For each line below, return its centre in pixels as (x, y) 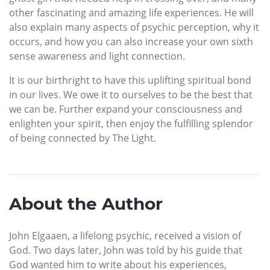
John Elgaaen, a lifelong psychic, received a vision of (125, 235)
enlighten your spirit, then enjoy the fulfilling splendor (131, 123)
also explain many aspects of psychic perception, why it (134, 27)
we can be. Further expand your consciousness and (126, 109)
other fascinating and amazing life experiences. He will (131, 12)
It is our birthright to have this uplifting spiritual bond (130, 80)
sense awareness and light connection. (97, 56)
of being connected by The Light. (83, 138)
